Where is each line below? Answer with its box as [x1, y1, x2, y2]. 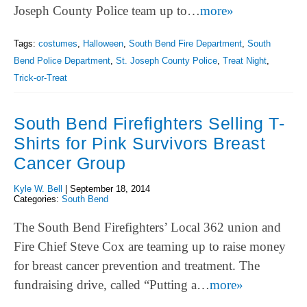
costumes [38, 38, 77, 49]
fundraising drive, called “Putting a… [14, 277, 210, 292]
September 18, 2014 [70, 184, 150, 195]
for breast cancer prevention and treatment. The [14, 258, 260, 273]
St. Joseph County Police [116, 56, 217, 66]
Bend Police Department [14, 56, 110, 66]
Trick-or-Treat [14, 73, 67, 84]
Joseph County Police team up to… [14, 3, 200, 18]
